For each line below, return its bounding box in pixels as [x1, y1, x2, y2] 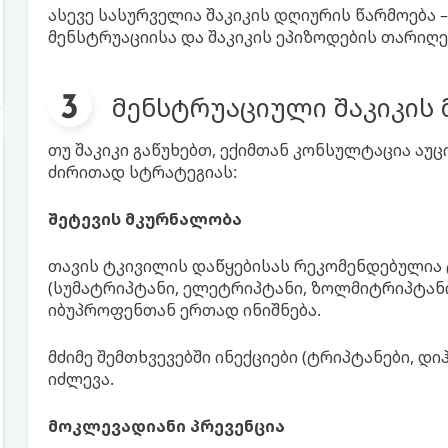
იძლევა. [47, 368, 114, 390]
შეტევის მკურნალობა [47, 208, 242, 230]
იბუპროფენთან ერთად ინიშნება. [47, 299, 321, 321]
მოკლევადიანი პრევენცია [47, 415, 285, 437]
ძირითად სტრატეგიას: [47, 161, 237, 183]
